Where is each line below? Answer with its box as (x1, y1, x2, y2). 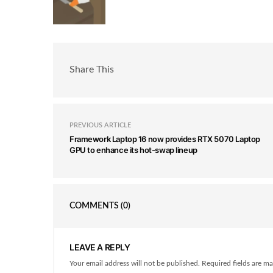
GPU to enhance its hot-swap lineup (69, 144, 197, 155)
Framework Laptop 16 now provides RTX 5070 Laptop (69, 133, 260, 144)
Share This (69, 65, 114, 75)
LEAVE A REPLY (69, 241, 130, 252)
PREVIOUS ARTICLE (69, 121, 131, 129)
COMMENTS (69, 201, 121, 210)
